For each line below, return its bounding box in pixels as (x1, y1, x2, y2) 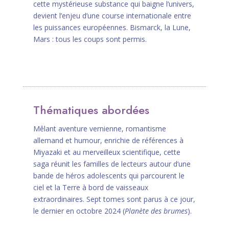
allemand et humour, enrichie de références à (33, 135, 184, 146)
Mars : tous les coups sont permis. (33, 34, 147, 44)
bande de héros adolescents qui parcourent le (33, 171, 185, 181)
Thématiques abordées (33, 102, 149, 119)
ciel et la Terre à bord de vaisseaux (33, 182, 148, 193)
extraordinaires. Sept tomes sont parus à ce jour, (33, 194, 195, 204)
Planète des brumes (124, 206, 188, 216)
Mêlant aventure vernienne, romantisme (33, 124, 166, 134)
